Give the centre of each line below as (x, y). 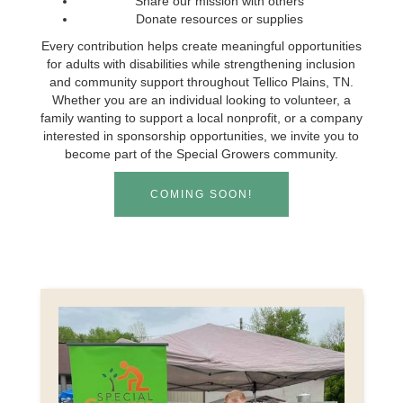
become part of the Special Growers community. (201, 154)
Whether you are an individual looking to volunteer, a (201, 100)
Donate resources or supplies (219, 19)
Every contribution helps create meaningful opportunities (201, 46)
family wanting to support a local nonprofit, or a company (201, 118)
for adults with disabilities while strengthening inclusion (201, 64)
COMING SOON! (201, 194)
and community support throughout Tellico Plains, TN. (201, 82)
